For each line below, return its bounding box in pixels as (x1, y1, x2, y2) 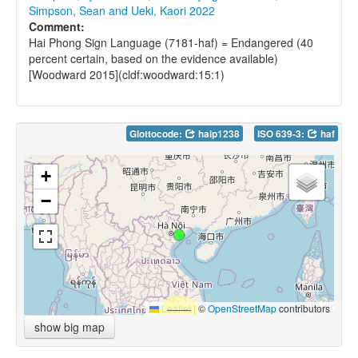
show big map (34, 319, 105, 336)
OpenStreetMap (208, 301, 276, 316)
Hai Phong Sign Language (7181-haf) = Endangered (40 (29, 34, 313, 51)
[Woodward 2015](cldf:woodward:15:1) (29, 66, 225, 83)
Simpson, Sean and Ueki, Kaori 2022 (29, 2, 215, 19)
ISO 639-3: (257, 127, 307, 141)
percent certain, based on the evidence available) (29, 50, 278, 67)
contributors (276, 301, 330, 316)
